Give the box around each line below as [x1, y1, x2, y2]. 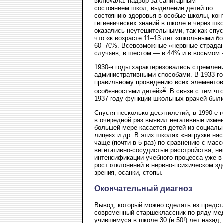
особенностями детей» [94, 87, 163, 95]
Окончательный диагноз [94, 184, 192, 193]
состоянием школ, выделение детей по [94, 4, 213, 12]
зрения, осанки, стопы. [94, 168, 163, 176]
